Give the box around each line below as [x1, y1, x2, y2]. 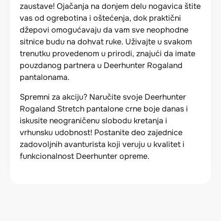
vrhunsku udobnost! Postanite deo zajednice [20, 127, 183, 138]
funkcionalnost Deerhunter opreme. [20, 150, 149, 161]
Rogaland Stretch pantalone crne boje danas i [20, 103, 188, 114]
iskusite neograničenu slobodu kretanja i [20, 115, 167, 126]
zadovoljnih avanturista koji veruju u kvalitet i [20, 139, 184, 149]
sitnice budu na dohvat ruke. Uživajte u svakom [20, 36, 192, 47]
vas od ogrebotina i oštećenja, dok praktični [20, 12, 181, 23]
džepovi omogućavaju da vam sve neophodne [20, 24, 188, 35]
